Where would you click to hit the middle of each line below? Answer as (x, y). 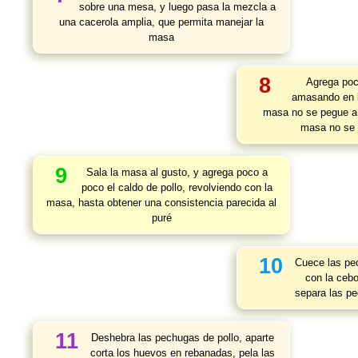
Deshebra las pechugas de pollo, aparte (183, 338)
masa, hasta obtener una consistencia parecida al (161, 203)
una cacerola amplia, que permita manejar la (161, 22)
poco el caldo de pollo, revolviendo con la (177, 187)
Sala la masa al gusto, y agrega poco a (177, 172)
